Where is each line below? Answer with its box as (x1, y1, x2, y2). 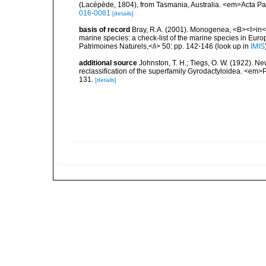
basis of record (79, 26, 130, 34)
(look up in (213, 42, 251, 50)
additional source (79, 59, 137, 67)
